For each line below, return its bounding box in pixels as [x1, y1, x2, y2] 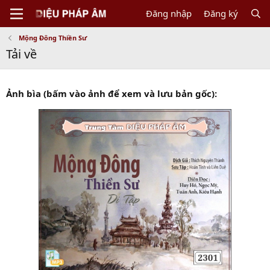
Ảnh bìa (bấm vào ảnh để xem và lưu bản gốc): [6, 87, 217, 99]
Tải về [6, 46, 37, 62]
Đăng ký [203, 7, 238, 19]
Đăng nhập [145, 7, 192, 19]
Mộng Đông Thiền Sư [18, 33, 87, 42]
